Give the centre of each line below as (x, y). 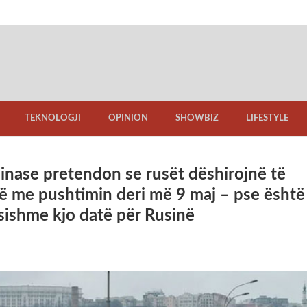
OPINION (128, 118)
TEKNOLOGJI (53, 118)
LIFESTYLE (267, 118)
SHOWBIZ (197, 118)
